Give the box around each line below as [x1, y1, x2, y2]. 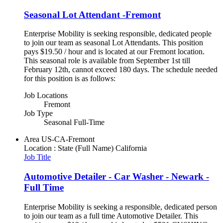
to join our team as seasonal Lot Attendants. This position [24, 38, 203, 47]
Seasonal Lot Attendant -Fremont [24, 9, 161, 20]
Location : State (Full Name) [24, 144, 113, 153]
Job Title [24, 153, 51, 162]
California [115, 144, 147, 153]
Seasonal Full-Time [44, 118, 105, 127]
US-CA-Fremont [41, 135, 95, 144]
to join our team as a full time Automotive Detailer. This [24, 211, 198, 220]
